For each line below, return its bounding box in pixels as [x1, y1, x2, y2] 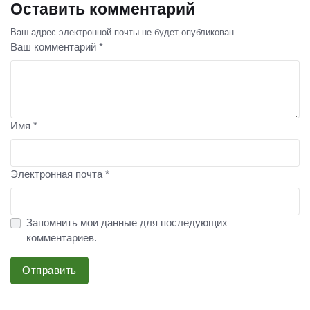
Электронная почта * [10, 168, 109, 181]
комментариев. [26, 232, 97, 244]
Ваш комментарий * [10, 41, 103, 53]
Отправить [22, 264, 77, 277]
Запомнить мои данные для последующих [26, 217, 228, 229]
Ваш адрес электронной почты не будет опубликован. [10, 27, 237, 38]
